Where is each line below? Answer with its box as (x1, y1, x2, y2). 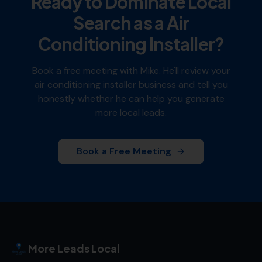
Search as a (73, 12, 167, 34)
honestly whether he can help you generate (37, 92, 225, 105)
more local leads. (95, 106, 167, 119)
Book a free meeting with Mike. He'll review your (32, 64, 230, 77)
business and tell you (136, 78, 228, 91)
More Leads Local (28, 242, 120, 255)
